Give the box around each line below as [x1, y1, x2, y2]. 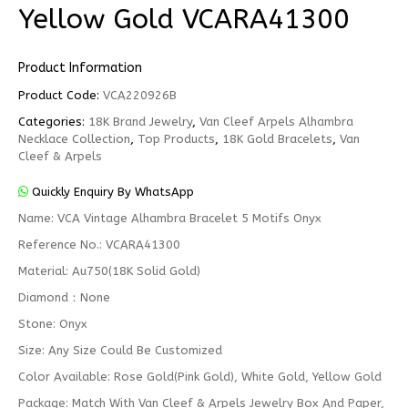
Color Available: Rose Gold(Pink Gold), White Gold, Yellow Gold [18, 370, 382, 383]
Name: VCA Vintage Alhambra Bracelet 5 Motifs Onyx [18, 211, 321, 225]
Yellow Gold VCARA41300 [18, 3, 350, 36]
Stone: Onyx [18, 317, 87, 331]
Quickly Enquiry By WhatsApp [28, 185, 194, 199]
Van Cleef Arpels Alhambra [199, 115, 353, 128]
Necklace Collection [18, 132, 130, 146]
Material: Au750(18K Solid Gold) [18, 264, 200, 278]
